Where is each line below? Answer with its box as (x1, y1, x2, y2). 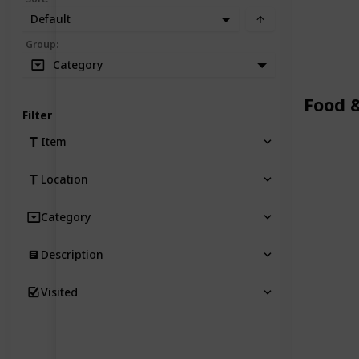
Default (30, 11, 71, 27)
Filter (22, 107, 52, 123)
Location (41, 171, 88, 187)
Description (41, 246, 103, 262)
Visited (41, 284, 78, 300)
